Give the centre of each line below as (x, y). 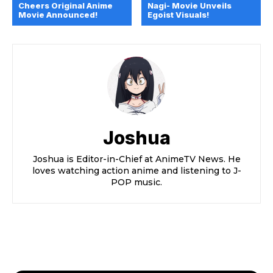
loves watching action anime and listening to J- (136, 171)
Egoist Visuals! (179, 15)
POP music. (136, 183)
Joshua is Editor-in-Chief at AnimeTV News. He (136, 159)
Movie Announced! (58, 15)
